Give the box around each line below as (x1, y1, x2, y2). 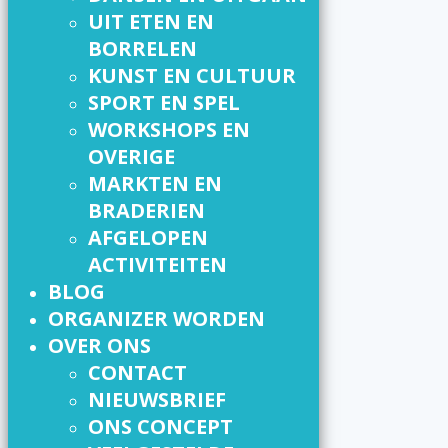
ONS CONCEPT (88, 412, 233, 440)
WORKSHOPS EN (88, 115, 250, 143)
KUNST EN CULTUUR (88, 61, 296, 89)
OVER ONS (48, 331, 151, 359)
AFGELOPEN (88, 223, 208, 251)
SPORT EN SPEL (88, 88, 240, 116)
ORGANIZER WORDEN (48, 304, 265, 332)
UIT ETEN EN (88, 7, 214, 35)
